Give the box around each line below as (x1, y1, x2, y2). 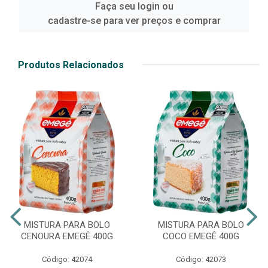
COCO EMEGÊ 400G (163, 230, 239, 242)
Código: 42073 (176, 254, 226, 264)
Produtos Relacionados (18, 59, 124, 71)
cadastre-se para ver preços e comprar (47, 14, 221, 26)
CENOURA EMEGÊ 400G (21, 230, 113, 242)
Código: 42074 (42, 254, 92, 264)
